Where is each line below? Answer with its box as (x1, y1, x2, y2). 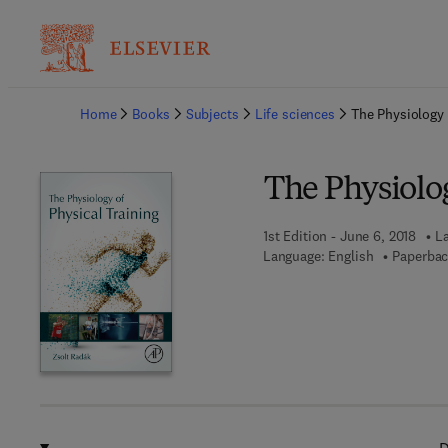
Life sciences (254, 105, 335, 123)
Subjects (185, 105, 239, 123)
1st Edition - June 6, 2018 (262, 227, 417, 245)
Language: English (262, 247, 374, 265)
